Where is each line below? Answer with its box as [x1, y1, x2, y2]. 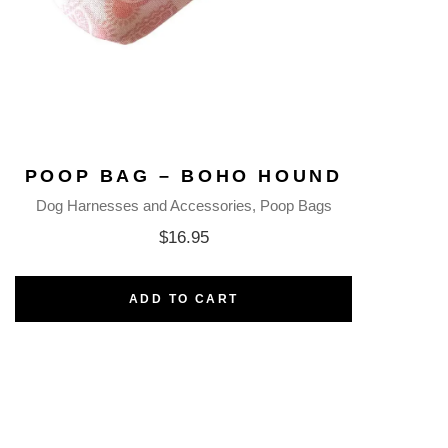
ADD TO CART [128, 292, 239, 307]
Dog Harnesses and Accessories [35, 197, 252, 215]
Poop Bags [259, 197, 332, 215]
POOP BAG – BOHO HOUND [24, 166, 343, 187]
